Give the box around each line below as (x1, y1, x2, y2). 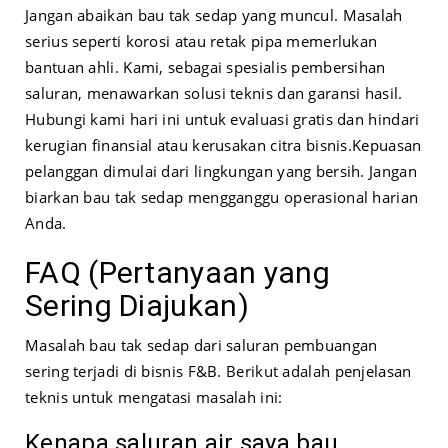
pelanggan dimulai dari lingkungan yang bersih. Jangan (25, 161, 417, 182)
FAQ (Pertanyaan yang (25, 255, 330, 291)
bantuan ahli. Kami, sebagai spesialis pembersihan (25, 57, 386, 78)
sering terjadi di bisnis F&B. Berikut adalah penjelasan (25, 361, 412, 382)
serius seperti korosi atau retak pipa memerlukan (25, 31, 378, 52)
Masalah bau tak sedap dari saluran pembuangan (25, 335, 378, 356)
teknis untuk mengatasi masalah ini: (25, 387, 283, 408)
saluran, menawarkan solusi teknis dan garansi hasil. (25, 83, 403, 104)
